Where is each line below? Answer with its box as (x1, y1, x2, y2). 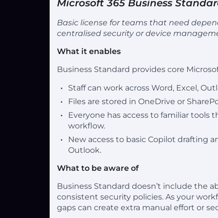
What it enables (57, 46, 121, 56)
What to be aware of (57, 163, 139, 173)
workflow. (68, 121, 105, 130)
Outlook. (68, 145, 101, 155)
